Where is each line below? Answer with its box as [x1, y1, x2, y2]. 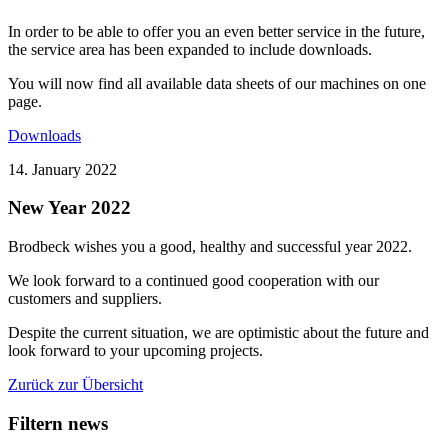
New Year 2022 [8, 197, 131, 219]
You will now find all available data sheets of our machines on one [8, 74, 426, 92]
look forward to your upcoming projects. [8, 342, 263, 359]
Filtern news [8, 412, 108, 434]
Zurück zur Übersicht [8, 376, 143, 393]
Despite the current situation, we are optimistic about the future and [8, 324, 429, 341]
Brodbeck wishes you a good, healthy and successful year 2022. [8, 238, 412, 255]
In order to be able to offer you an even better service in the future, [8, 22, 425, 40]
